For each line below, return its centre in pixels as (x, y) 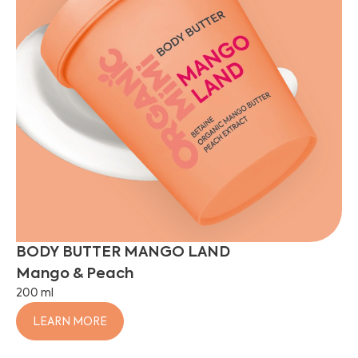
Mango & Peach (75, 274)
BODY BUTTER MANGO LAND (123, 253)
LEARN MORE (70, 322)
